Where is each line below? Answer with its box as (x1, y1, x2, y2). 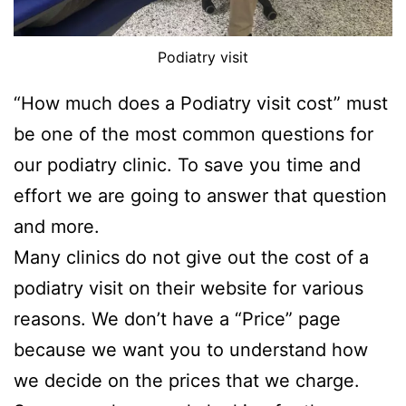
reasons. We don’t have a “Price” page (14, 307, 341, 330)
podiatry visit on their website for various (14, 276, 363, 299)
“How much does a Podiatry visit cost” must (14, 92, 388, 114)
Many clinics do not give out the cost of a (14, 246, 369, 268)
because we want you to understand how (14, 338, 368, 361)
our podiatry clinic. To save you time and (14, 153, 361, 176)
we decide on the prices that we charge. (14, 369, 360, 391)
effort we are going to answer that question (14, 184, 387, 207)
